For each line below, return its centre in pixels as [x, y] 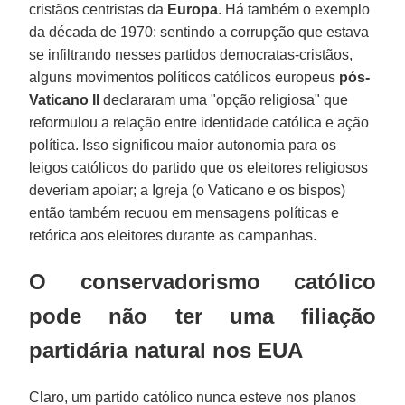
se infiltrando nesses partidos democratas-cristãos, [191, 54]
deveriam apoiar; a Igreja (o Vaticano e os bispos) [188, 190]
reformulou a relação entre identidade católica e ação [199, 122]
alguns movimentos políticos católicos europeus [184, 77]
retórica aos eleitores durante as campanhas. [173, 235]
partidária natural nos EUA [166, 350]
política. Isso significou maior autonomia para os [183, 145]
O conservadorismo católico [202, 281]
